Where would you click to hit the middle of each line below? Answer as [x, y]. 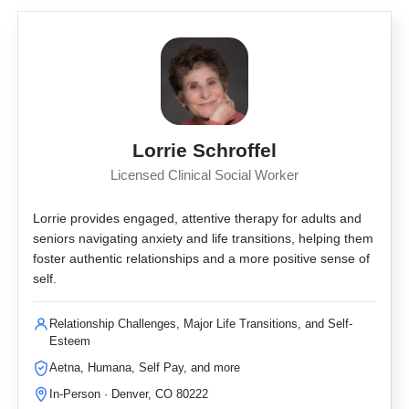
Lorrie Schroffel [204, 150]
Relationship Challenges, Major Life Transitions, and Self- [201, 324]
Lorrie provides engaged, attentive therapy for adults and [197, 218]
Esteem [70, 341]
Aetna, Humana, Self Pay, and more [145, 367]
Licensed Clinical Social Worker [204, 175]
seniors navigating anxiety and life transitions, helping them [203, 238]
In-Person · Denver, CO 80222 [129, 394]
